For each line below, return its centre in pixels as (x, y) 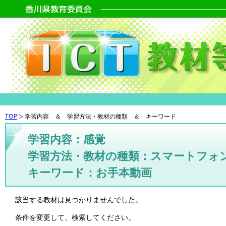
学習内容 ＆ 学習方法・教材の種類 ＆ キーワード (100, 117)
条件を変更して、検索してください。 (75, 217)
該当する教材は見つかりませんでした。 (79, 199)
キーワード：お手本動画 (90, 172)
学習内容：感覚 (67, 139)
